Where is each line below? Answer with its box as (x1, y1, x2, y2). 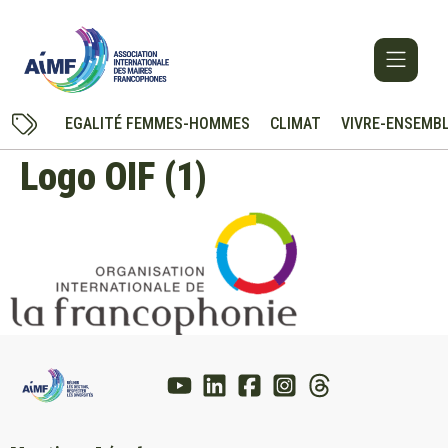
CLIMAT (269, 114, 321, 134)
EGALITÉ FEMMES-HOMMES (64, 114, 250, 134)
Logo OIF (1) (20, 155, 207, 200)
